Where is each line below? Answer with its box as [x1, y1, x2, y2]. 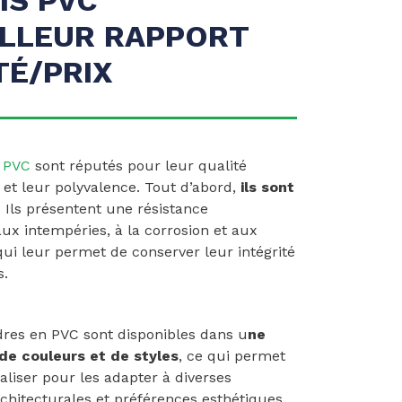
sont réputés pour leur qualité [31, 156, 247, 174]
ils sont [236, 178, 294, 196]
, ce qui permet [179, 346, 285, 364]
